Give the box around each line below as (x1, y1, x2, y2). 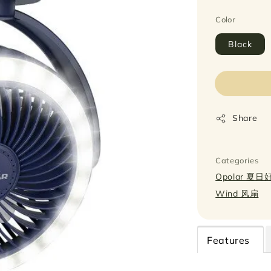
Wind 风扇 (215, 188, 259, 200)
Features (207, 234, 253, 247)
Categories (215, 155, 259, 166)
